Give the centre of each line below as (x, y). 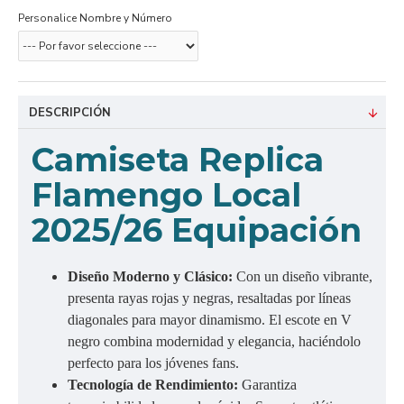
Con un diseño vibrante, (304, 276)
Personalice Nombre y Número (95, 18)
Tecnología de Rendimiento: (155, 385)
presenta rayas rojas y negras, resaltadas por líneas (209, 298)
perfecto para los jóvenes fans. (153, 363)
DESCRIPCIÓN (70, 113)
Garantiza (269, 385)
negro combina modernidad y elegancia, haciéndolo (214, 341)
